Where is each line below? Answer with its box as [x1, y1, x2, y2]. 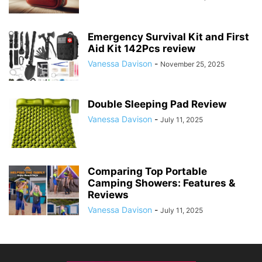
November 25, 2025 [160, 59, 225, 68]
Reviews [88, 188, 129, 201]
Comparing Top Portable [88, 165, 207, 177]
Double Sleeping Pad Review [88, 98, 226, 110]
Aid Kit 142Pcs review [88, 42, 195, 54]
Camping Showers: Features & [88, 177, 235, 189]
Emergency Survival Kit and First [88, 30, 249, 43]
